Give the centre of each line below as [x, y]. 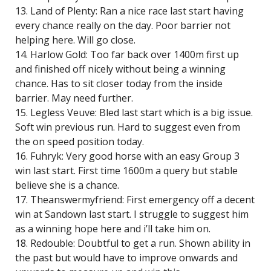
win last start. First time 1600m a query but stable [126, 171]
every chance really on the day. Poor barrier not [123, 25]
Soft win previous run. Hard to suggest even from [128, 127]
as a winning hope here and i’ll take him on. [113, 229]
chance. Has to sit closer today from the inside [119, 83]
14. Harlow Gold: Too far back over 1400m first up [127, 54]
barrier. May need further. [74, 98]
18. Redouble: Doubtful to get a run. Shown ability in [133, 243]
